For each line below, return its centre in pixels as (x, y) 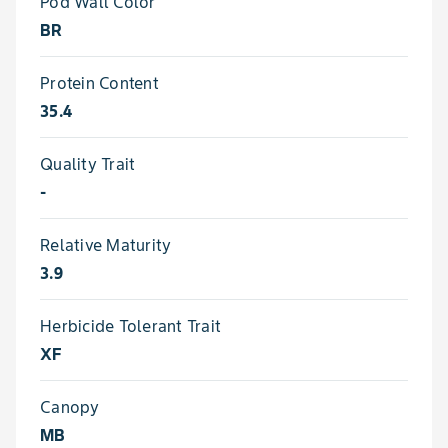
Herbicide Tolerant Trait (130, 326)
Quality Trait (88, 164)
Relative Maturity (106, 245)
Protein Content (99, 83)
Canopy (70, 407)
